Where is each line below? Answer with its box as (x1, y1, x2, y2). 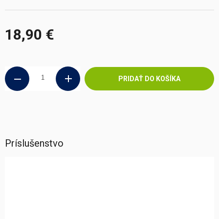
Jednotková (4, 46, 41, 55)
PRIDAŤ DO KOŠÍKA (118, 74, 180, 83)
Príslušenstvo (5, 137, 64, 149)
